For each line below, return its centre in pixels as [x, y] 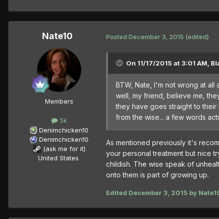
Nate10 [57, 36]
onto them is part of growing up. [157, 175]
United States [58, 158]
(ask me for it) [64, 148]
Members [59, 101]
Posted [117, 36]
